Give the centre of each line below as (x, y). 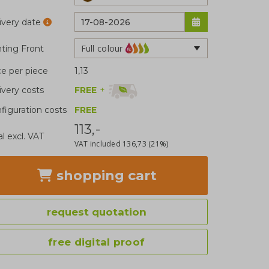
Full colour (102, 48)
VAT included (98, 144)
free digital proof (97, 242)
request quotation (96, 212)
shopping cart (104, 175)
